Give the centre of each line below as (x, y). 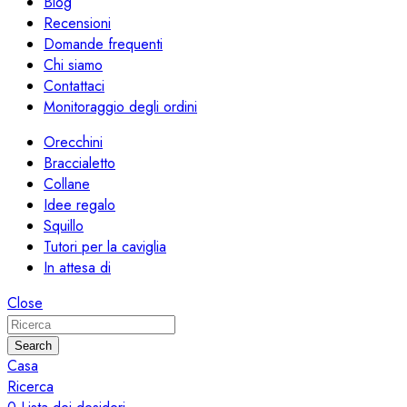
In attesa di (77, 267)
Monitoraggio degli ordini (120, 106)
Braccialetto (79, 163)
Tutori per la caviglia (105, 246)
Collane (67, 184)
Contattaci (74, 85)
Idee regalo (79, 204)
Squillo (64, 225)
